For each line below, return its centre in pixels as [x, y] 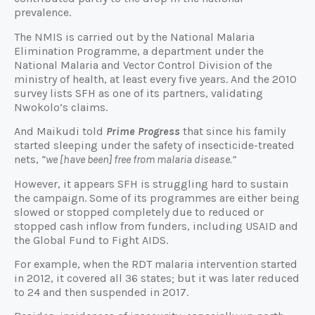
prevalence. [43, 13]
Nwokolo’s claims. [61, 107]
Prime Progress [143, 131]
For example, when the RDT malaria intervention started [156, 264]
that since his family [233, 131]
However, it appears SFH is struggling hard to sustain [151, 184]
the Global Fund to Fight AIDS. [91, 240]
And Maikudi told [60, 131]
